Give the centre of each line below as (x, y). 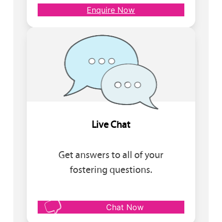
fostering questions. (111, 169)
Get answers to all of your (111, 154)
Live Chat (111, 124)
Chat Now (125, 207)
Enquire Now (111, 10)
